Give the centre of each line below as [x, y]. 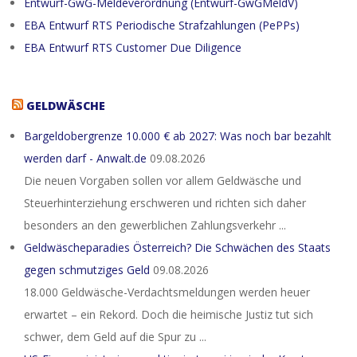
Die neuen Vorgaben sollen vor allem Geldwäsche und [163, 180]
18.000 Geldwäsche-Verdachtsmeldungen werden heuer [167, 292]
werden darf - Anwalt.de [85, 158]
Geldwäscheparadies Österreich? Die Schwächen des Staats [177, 247]
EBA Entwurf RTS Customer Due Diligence [133, 47]
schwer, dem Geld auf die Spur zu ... [115, 337]
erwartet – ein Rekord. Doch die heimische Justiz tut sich [169, 314]
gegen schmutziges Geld [87, 270]
